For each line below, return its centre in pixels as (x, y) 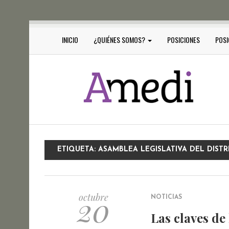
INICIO (70, 40)
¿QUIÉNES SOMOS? (120, 40)
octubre (94, 197)
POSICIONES (184, 40)
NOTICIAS (166, 197)
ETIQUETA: (78, 150)
